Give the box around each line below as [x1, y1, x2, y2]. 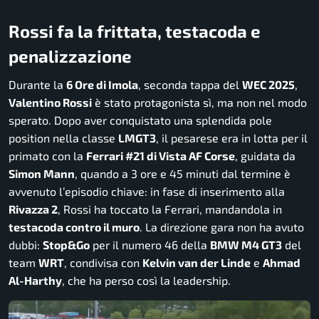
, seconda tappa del [138, 77, 242, 91]
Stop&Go [43, 237, 90, 251]
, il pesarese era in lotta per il [156, 130, 308, 145]
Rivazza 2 [9, 202, 58, 216]
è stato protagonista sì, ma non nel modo [92, 95, 307, 109]
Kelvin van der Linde [142, 255, 251, 269]
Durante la [9, 77, 66, 91]
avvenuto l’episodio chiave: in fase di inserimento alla [9, 184, 285, 198]
